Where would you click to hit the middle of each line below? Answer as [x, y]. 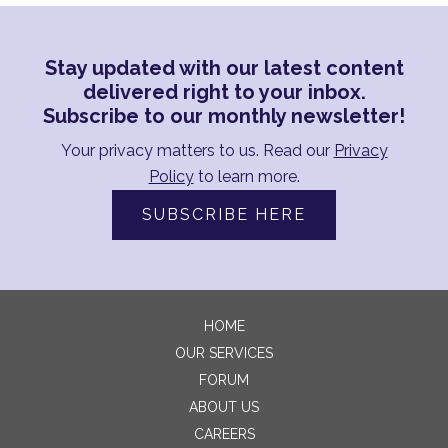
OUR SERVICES [224, 353]
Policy [171, 176]
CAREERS [224, 434]
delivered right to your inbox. [224, 92]
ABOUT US [224, 407]
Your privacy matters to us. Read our [197, 150]
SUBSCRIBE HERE [224, 214]
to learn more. [246, 176]
